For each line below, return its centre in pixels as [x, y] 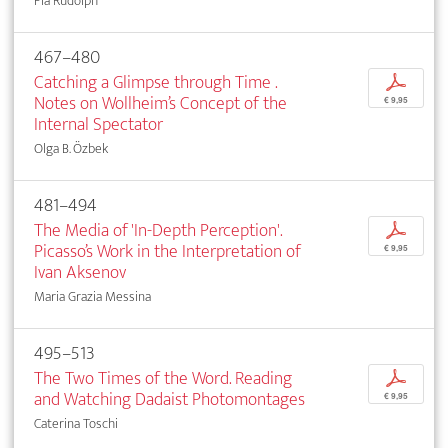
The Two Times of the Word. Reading [163, 379]
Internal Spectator [98, 125]
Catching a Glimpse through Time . [155, 83]
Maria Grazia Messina [92, 297]
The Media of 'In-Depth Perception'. [158, 231]
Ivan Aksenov [80, 273]
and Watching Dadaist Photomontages [169, 400]
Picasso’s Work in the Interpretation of [167, 252]
